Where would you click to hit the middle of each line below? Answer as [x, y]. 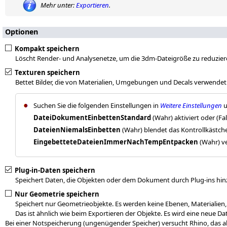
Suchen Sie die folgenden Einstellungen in [97, 106]
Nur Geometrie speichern [57, 194]
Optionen [22, 32]
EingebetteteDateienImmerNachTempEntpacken [116, 142]
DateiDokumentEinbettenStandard [92, 118]
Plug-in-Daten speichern [55, 171]
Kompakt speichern [47, 49]
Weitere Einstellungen [191, 106]
